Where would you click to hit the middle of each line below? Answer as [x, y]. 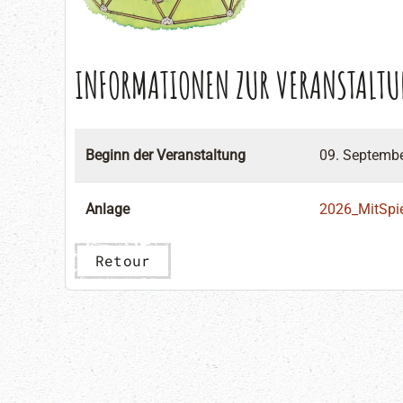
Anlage [107, 209]
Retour [123, 260]
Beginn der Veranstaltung [166, 155]
